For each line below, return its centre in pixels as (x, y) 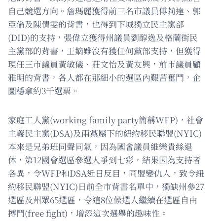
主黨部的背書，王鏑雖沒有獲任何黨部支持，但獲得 (104, 51)
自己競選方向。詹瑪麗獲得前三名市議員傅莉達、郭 (104, 11)
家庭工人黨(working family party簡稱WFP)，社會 (106, 120)
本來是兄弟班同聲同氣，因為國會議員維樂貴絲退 (100, 147)
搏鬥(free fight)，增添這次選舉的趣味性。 (88, 213)
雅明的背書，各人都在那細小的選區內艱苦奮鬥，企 (104, 77)
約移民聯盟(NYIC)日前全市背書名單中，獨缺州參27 (106, 186)
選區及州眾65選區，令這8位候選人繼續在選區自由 (103, 200)
